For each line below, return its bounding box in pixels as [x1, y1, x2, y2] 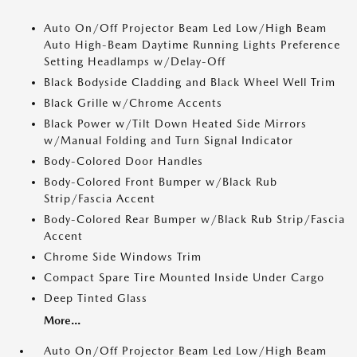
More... [44, 314, 80, 327]
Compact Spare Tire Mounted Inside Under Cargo [44, 271, 324, 284]
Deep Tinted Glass [44, 292, 147, 304]
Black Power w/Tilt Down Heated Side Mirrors [44, 117, 307, 130]
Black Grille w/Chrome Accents [44, 96, 222, 109]
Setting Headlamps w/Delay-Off [44, 55, 226, 68]
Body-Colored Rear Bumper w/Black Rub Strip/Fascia [44, 213, 345, 226]
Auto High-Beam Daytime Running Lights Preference [44, 38, 340, 51]
